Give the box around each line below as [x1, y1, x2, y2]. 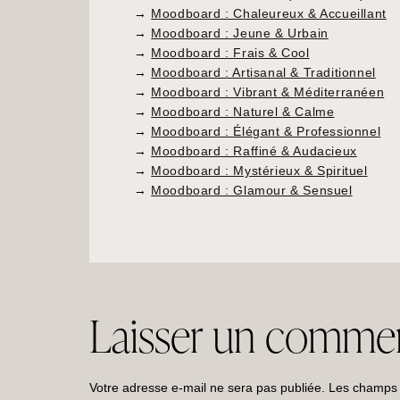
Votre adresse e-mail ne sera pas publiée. [89, 380, 325, 396]
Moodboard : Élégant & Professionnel [151, 124, 381, 139]
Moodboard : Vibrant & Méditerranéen [151, 85, 385, 100]
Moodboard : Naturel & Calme [151, 104, 335, 120]
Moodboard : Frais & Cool [151, 46, 310, 61]
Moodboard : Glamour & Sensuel [151, 183, 353, 198]
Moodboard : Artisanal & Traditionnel [151, 65, 376, 80]
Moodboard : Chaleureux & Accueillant [151, 6, 387, 21]
